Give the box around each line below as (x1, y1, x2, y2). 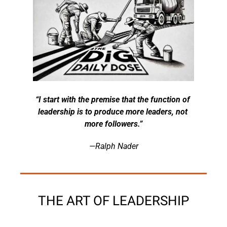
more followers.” (85, 119, 142, 129)
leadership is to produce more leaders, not (37, 106, 187, 117)
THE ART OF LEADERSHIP (38, 193, 189, 208)
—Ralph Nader (89, 141, 138, 151)
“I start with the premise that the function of (35, 94, 190, 104)
